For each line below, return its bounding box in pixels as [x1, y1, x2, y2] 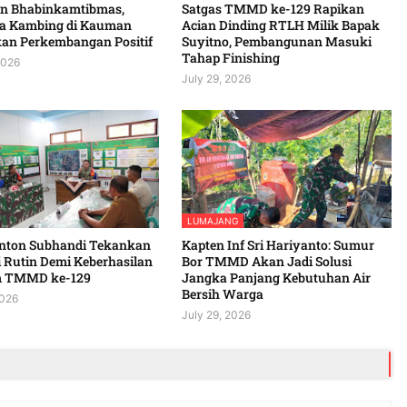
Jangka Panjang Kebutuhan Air [181, 268, 371, 286]
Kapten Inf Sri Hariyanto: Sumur [181, 235, 374, 253]
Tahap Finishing [181, 48, 280, 66]
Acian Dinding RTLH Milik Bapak [181, 15, 380, 34]
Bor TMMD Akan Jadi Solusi [181, 252, 352, 270]
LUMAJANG [186, 214, 238, 226]
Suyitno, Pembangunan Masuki [181, 32, 372, 50]
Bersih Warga [181, 284, 263, 303]
